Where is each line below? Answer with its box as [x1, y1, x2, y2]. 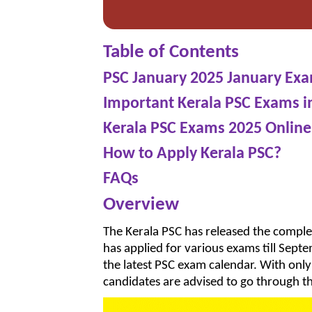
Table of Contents [103, 43, 239, 63]
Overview [103, 196, 179, 215]
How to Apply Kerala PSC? [103, 146, 281, 163]
